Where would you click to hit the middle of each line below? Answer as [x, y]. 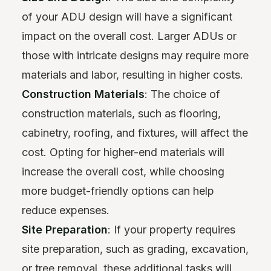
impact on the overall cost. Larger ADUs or [129, 36]
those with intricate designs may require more [135, 55]
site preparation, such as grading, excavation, [135, 249]
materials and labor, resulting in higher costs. [132, 74]
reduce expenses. [66, 210]
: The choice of [182, 94]
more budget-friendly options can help [118, 191]
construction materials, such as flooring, [121, 113]
